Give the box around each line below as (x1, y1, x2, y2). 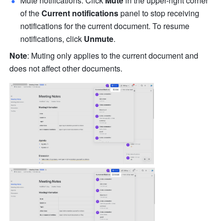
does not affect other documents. (9, 63, 123, 74)
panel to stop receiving (118, 7, 200, 19)
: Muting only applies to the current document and (27, 50, 199, 62)
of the (20, 7, 42, 19)
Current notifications (41, 7, 119, 19)
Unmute (84, 33, 114, 45)
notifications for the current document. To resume (20, 20, 190, 32)
